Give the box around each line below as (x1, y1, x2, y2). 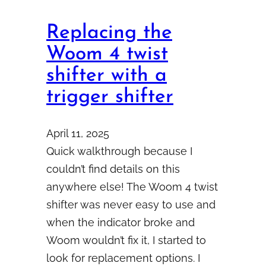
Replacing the (46, 23, 172, 43)
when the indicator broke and (46, 216, 195, 229)
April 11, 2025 (46, 126, 109, 140)
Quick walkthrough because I (46, 144, 192, 157)
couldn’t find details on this (46, 162, 180, 175)
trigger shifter (46, 87, 173, 107)
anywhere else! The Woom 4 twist (46, 180, 218, 193)
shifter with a (46, 66, 167, 86)
